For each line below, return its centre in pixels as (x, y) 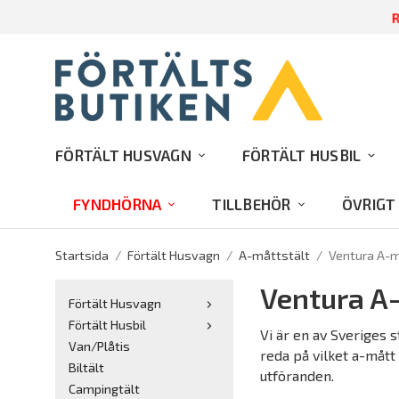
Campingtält (104, 389)
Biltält (86, 367)
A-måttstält (274, 255)
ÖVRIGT (369, 204)
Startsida (82, 255)
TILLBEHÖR (252, 204)
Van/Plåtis (99, 346)
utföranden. (299, 375)
